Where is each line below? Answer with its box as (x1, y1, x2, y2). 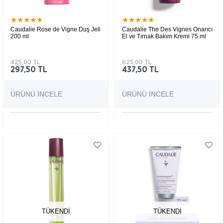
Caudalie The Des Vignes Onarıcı (122, 26, 213, 33)
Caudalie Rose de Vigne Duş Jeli (10, 26, 101, 33)
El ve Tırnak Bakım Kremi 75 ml (122, 33, 206, 40)
